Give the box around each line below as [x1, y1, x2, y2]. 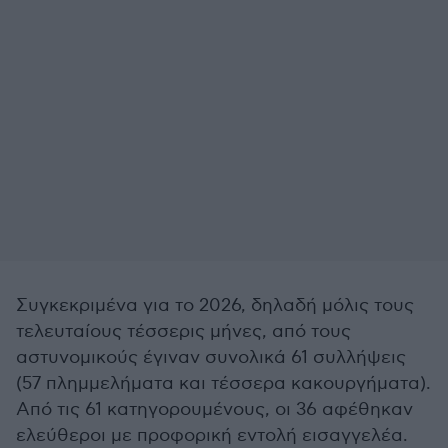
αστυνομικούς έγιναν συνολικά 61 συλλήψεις [16, 347, 406, 368]
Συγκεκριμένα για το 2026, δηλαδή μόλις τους [16, 295, 414, 316]
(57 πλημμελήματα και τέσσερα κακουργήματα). [16, 373, 431, 394]
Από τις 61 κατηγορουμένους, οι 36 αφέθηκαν [16, 399, 413, 420]
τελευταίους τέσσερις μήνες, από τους [16, 321, 351, 342]
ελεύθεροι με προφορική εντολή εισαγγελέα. [16, 425, 408, 446]
